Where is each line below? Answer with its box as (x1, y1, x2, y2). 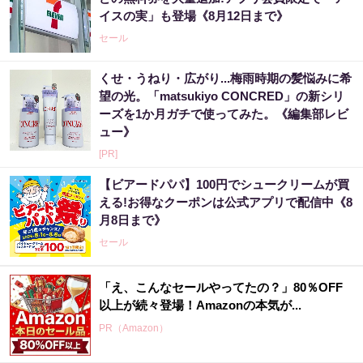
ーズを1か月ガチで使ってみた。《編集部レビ (99, 107, 348, 122)
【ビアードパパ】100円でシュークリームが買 (99, 177, 349, 192)
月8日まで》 (99, 213, 166, 228)
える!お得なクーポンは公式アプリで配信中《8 (99, 195, 352, 210)
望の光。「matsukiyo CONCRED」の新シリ (99, 89, 344, 104)
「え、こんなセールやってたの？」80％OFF (99, 280, 343, 295)
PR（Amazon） (99, 322, 169, 335)
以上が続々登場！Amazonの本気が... (99, 298, 301, 313)
